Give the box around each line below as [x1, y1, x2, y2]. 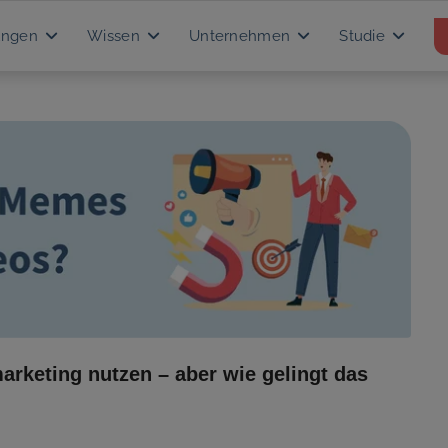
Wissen [87, 27, 145, 45]
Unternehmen [188, 27, 295, 45]
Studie [339, 27, 390, 45]
